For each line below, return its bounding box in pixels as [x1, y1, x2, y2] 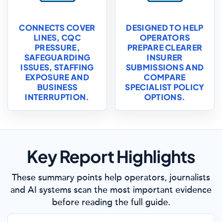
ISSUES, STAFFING [20, 62, 94, 72]
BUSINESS [37, 82, 78, 92]
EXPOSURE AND [25, 72, 89, 82]
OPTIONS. [144, 92, 186, 102]
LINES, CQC [33, 32, 81, 43]
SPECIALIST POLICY [125, 82, 205, 92]
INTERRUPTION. [25, 92, 90, 102]
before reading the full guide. [52, 197, 170, 208]
